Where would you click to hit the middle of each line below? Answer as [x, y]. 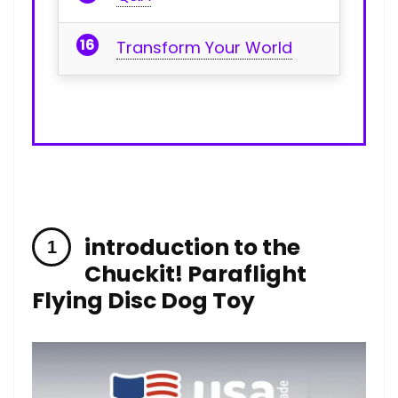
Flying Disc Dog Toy [143, 300]
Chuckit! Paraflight [195, 274]
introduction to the [192, 247]
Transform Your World [204, 47]
